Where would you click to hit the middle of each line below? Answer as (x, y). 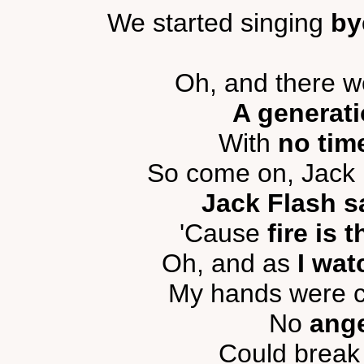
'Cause (223, 233)
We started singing (219, 23)
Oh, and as (230, 263)
